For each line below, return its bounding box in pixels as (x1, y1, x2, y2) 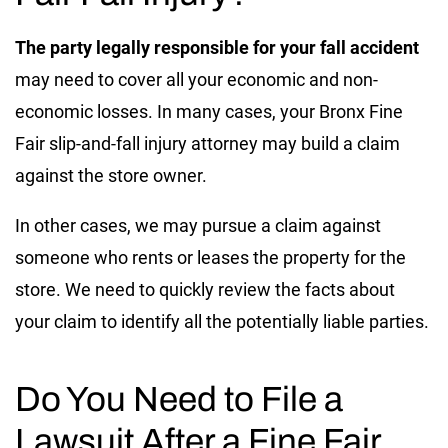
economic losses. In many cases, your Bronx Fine (15, 100, 403, 122)
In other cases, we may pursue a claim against (15, 214, 381, 236)
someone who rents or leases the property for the (15, 246, 406, 268)
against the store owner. (15, 164, 211, 186)
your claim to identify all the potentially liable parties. (15, 310, 433, 332)
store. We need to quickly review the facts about (15, 278, 395, 300)
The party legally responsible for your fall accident (15, 36, 419, 58)
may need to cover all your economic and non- (15, 68, 378, 90)
